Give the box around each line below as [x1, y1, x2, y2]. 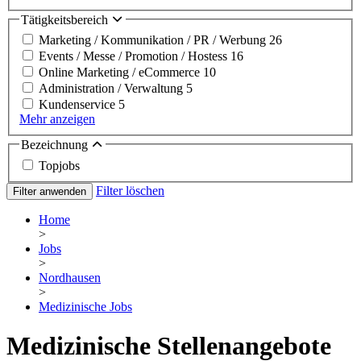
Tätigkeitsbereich [21, 12, 111, 27]
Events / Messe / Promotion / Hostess [39, 49, 230, 64]
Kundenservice [39, 98, 118, 112]
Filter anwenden [13, 185, 86, 197]
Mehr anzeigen [19, 112, 95, 127]
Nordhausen [39, 270, 101, 284]
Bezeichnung [21, 138, 91, 152]
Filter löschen [96, 183, 164, 197]
